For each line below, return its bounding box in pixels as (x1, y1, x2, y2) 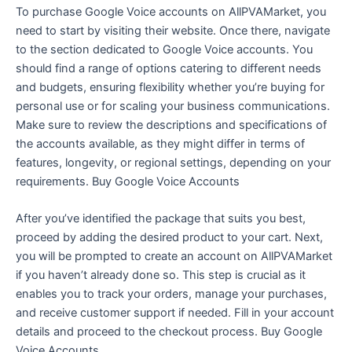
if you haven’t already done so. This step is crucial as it (16, 267, 306, 282)
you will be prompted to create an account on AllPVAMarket (16, 248, 332, 263)
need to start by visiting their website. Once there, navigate (16, 23, 330, 38)
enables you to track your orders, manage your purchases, (16, 286, 327, 301)
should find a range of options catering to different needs (16, 60, 321, 75)
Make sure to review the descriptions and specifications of (16, 117, 327, 132)
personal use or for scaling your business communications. (16, 98, 330, 113)
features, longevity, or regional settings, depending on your (16, 155, 331, 170)
